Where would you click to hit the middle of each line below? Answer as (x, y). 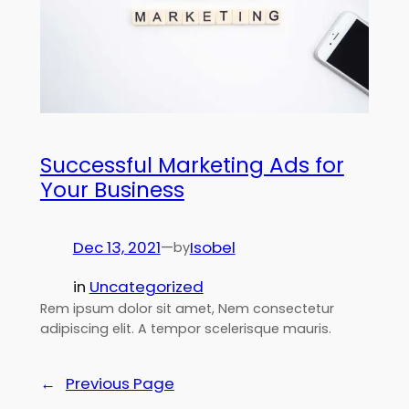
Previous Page (120, 383)
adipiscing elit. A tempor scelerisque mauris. (185, 328)
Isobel (212, 248)
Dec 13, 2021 (116, 248)
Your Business (112, 190)
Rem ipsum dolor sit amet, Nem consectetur (187, 308)
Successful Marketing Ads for (192, 166)
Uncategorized (146, 286)
